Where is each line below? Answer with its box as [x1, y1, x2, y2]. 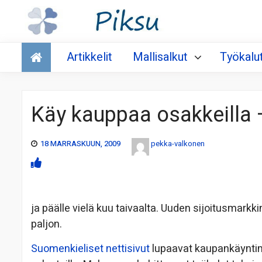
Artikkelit [67, 49, 112, 66]
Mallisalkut [133, 49, 188, 66]
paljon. [31, 216, 62, 233]
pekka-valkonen [151, 138, 205, 150]
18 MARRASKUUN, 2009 [40, 138, 120, 150]
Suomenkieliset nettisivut [31, 241, 152, 257]
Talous [25, 39, 56, 56]
